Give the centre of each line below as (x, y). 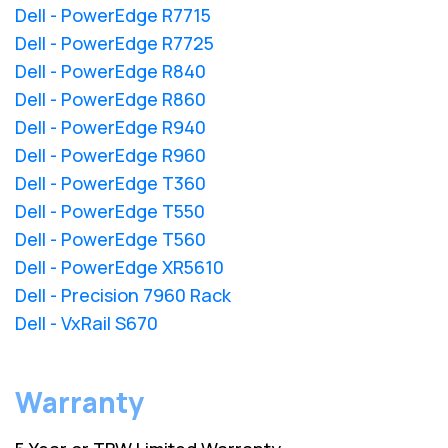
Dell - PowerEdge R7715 (113, 14)
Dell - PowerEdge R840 (110, 70)
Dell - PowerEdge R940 (110, 126)
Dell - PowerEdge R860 (110, 98)
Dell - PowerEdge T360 (110, 182)
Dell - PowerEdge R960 (110, 154)
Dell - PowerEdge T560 (110, 238)
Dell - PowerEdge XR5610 (119, 266)
